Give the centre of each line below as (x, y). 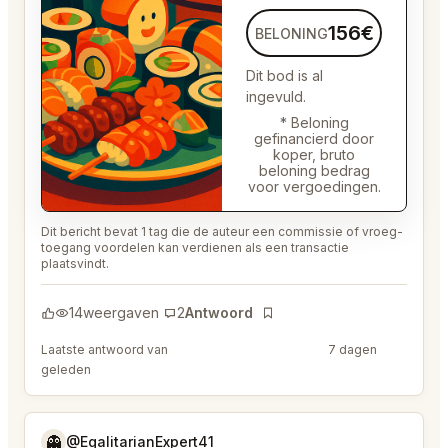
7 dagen (352, 350)
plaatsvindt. (75, 264)
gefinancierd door (314, 139)
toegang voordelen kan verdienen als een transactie (195, 248)
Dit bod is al (284, 76)
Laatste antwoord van (106, 350)
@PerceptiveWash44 (244, 350)
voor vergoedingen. (314, 187)
